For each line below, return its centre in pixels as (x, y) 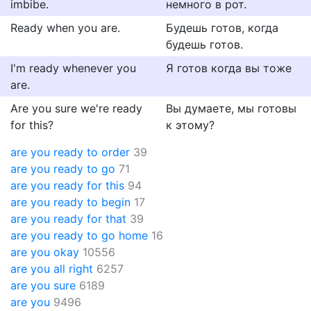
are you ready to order (70, 152)
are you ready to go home (79, 235)
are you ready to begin (70, 202)
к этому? (190, 125)
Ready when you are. (65, 28)
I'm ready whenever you (73, 68)
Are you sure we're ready (76, 108)
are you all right (52, 269)
